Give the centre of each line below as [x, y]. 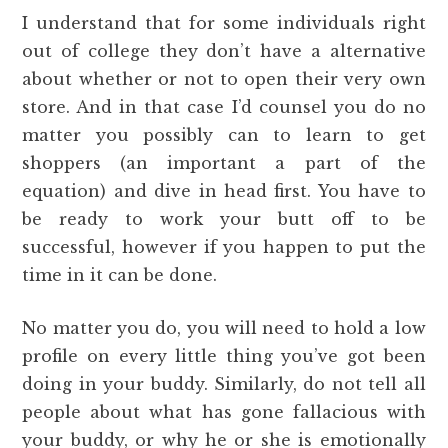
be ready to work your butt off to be [224, 218]
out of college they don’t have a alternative [224, 50]
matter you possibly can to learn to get [224, 134]
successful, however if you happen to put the [224, 246]
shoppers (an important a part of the [224, 162]
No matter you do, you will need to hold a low [224, 327]
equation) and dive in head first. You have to [224, 190]
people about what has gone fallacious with [224, 411]
